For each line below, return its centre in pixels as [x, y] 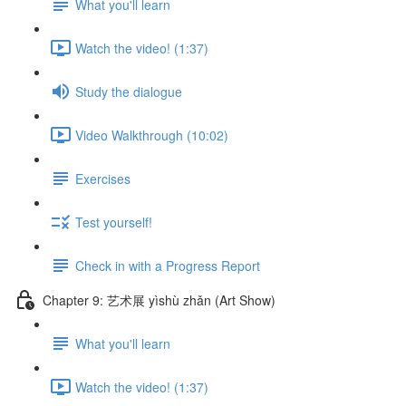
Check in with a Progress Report [168, 265]
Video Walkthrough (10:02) [152, 135]
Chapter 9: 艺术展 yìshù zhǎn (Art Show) [159, 300]
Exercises [103, 178]
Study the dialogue [129, 91]
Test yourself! [114, 222]
